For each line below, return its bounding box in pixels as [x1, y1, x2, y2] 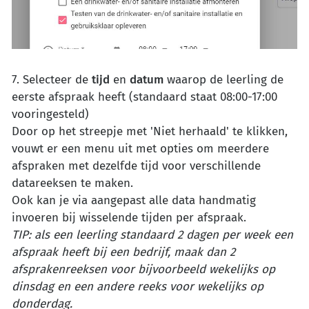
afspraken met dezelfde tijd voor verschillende [12, 158, 261, 173]
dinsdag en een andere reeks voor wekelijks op [12, 279, 263, 294]
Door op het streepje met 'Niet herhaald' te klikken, [12, 123, 288, 139]
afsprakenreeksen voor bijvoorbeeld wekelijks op [12, 261, 275, 277]
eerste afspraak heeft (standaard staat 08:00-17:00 [12, 89, 277, 104]
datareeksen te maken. [12, 175, 133, 190]
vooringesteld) [12, 106, 89, 121]
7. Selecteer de [12, 72, 92, 87]
